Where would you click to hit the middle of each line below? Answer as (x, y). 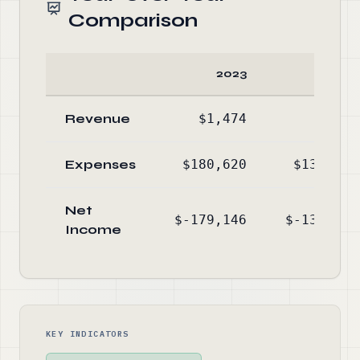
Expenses (100, 164)
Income (93, 229)
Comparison (133, 20)
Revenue (98, 119)
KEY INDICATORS (88, 334)
